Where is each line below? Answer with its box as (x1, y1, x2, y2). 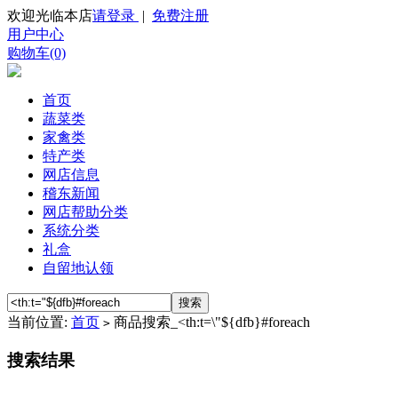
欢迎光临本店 (7, 8, 92, 23)
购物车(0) (7, 45, 66, 60)
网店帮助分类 (43, 204, 128, 219)
